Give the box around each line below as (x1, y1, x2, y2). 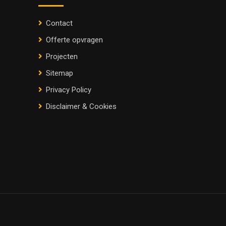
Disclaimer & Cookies (46, 102, 117, 111)
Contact (46, 19, 73, 28)
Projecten (46, 52, 78, 62)
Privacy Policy (46, 85, 91, 95)
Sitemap (46, 69, 73, 78)
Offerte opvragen (46, 35, 103, 45)
